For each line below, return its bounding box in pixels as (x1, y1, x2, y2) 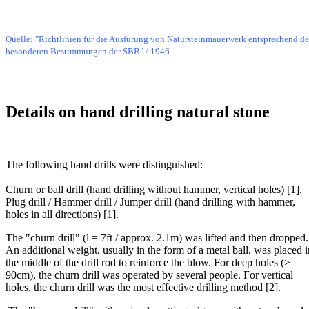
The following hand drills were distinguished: (6, 158, 203, 170)
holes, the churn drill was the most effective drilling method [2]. (6, 281, 281, 293)
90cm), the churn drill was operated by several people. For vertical (6, 268, 293, 281)
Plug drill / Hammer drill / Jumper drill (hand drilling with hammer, (6, 195, 295, 208)
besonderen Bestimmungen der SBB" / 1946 (6, 46, 170, 57)
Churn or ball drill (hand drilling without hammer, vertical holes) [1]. (6, 183, 302, 195)
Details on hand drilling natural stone (6, 102, 270, 121)
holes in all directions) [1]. (6, 208, 119, 220)
